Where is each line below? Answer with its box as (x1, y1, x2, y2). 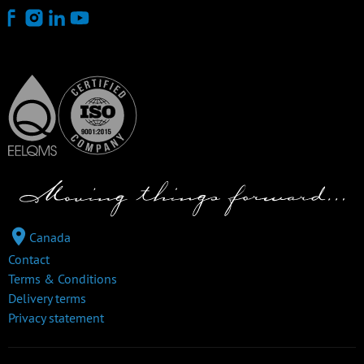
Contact (8, 250, 50, 267)
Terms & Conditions (8, 270, 117, 287)
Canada (29, 228, 71, 245)
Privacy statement (8, 309, 104, 326)
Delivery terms (8, 289, 86, 306)
